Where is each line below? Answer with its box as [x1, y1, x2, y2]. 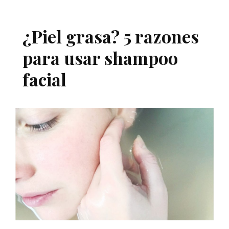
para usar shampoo [22, 46, 178, 70]
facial [22, 67, 66, 91]
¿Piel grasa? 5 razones [22, 25, 199, 49]
